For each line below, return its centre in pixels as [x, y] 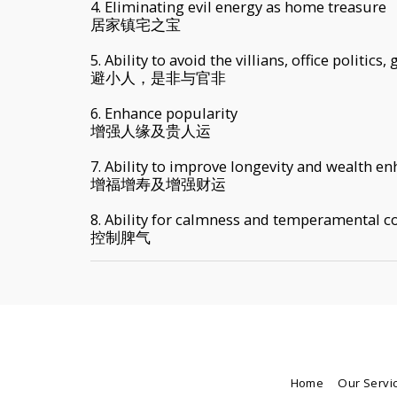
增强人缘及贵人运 [151, 130]
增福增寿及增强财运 [158, 183]
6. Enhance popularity [164, 113]
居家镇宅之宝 [136, 24]
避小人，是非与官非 [158, 77]
